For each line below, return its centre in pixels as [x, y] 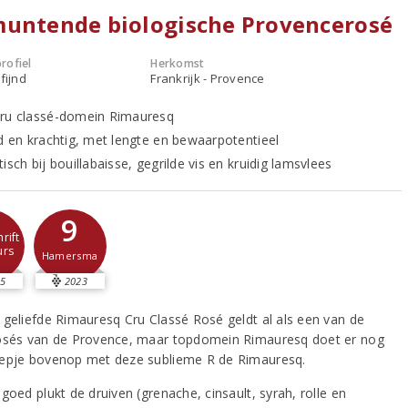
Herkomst [178, 63]
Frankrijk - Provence [208, 78]
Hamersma [70, 256]
